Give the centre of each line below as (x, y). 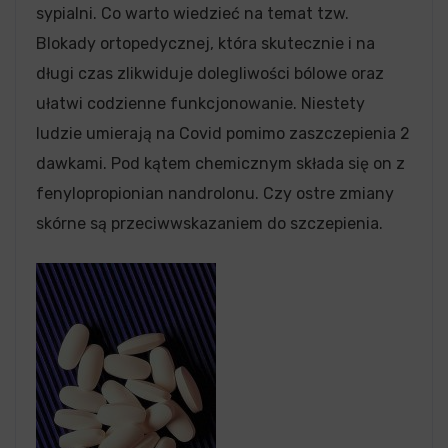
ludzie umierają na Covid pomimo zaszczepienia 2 (223, 133)
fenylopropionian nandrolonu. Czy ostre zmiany (215, 193)
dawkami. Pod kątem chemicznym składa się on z (220, 163)
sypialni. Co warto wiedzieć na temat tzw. (192, 13)
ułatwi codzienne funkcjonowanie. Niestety (200, 103)
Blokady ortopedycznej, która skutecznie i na (205, 43)
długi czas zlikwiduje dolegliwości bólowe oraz (210, 73)
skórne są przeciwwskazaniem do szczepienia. (209, 223)
